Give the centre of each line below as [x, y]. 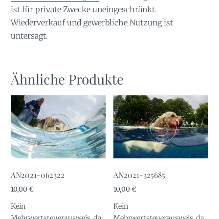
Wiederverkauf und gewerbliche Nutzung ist [92, 22]
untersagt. [30, 35]
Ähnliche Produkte [67, 79]
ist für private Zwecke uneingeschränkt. [84, 9]
